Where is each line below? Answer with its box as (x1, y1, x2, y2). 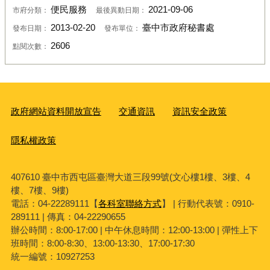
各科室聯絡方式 (98, 198, 162, 209)
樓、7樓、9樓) (10, 184, 69, 195)
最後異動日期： (95, 5, 148, 14)
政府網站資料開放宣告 (10, 106, 101, 117)
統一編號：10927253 (10, 251, 95, 262)
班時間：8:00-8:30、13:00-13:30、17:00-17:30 (10, 237, 195, 248)
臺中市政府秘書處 (142, 23, 215, 33)
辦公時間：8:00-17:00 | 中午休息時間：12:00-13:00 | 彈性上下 (10, 224, 258, 235)
